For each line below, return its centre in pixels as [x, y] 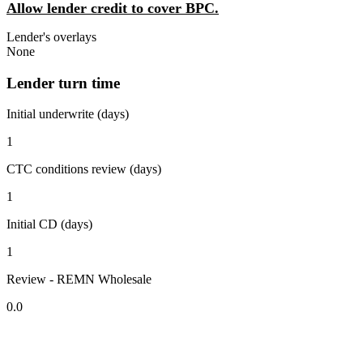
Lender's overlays [51, 36]
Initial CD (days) [49, 224]
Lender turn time [63, 83]
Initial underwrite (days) [68, 114]
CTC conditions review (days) [84, 169]
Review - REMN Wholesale [79, 280]
